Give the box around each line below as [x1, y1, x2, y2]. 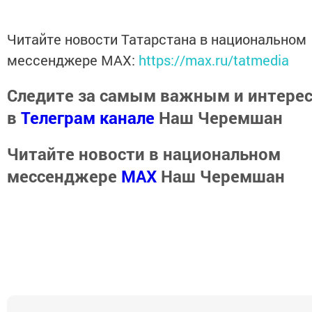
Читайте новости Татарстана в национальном [7, 30, 306, 48]
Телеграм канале [21, 107, 155, 129]
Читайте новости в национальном [7, 142, 281, 165]
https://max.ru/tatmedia [139, 51, 289, 69]
